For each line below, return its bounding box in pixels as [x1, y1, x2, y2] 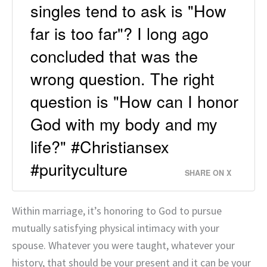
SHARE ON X [185, 167, 231, 178]
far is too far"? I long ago [30, 21, 209, 45]
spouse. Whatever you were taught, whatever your [12, 238, 235, 252]
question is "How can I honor [30, 89, 238, 113]
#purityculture [30, 157, 128, 181]
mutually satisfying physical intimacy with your [12, 221, 219, 235]
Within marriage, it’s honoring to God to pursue [12, 203, 222, 218]
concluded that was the [30, 44, 198, 67]
